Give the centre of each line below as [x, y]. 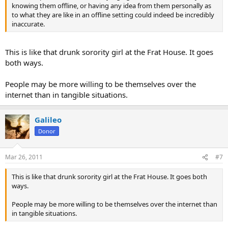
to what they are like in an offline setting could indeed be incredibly [113, 15]
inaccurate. [28, 24]
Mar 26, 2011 [24, 157]
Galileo [48, 119]
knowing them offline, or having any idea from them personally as [111, 6]
